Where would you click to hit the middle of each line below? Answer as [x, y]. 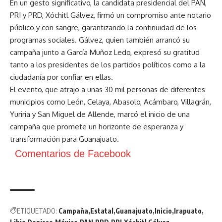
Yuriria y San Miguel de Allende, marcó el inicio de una [100, 114]
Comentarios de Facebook [73, 154]
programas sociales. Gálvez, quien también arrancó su [100, 40]
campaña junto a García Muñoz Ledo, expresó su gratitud [105, 53]
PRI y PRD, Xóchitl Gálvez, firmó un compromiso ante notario [111, 15]
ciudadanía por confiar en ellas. [61, 77]
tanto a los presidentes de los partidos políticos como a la [108, 65]
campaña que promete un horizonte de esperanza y [97, 127]
